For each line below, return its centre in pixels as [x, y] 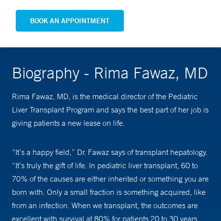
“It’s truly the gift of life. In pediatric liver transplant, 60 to [105, 166]
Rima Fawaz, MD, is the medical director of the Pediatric [105, 96]
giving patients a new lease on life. [68, 123]
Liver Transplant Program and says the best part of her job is [110, 110]
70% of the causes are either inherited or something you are [110, 179]
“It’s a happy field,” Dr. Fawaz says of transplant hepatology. [110, 152]
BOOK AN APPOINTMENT [70, 21]
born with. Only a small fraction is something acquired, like [109, 192]
